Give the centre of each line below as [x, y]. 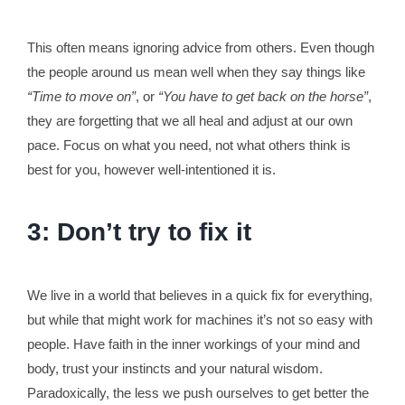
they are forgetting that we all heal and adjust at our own [189, 120]
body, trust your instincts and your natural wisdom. [174, 369]
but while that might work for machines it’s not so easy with [199, 320]
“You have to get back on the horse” [263, 96]
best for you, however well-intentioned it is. [151, 169]
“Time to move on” [81, 96]
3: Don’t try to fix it [139, 232]
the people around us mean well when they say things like [196, 71]
